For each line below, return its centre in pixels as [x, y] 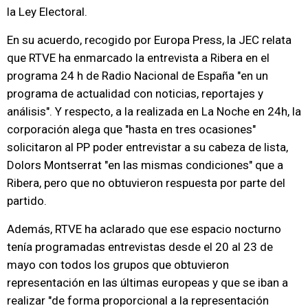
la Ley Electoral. [47, 12]
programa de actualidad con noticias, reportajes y [135, 93]
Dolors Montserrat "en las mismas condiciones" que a [145, 165]
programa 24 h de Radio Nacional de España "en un [137, 76]
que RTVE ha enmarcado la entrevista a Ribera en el [138, 58]
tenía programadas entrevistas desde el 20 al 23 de [140, 247]
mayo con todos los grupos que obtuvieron [118, 265]
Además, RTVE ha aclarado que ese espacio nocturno [144, 229]
